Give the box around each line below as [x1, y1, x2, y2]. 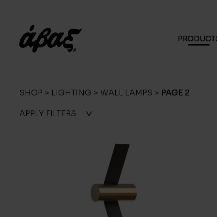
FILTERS [46, 108, 76, 119]
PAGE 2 [161, 88, 189, 98]
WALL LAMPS [100, 88, 153, 98]
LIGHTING [51, 88, 92, 98]
